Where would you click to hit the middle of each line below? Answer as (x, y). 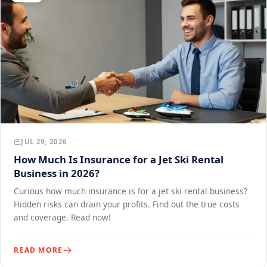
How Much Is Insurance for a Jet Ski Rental (119, 159)
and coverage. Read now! (63, 217)
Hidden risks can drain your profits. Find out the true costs (127, 204)
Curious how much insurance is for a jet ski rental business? (131, 191)
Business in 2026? (57, 173)
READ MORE (38, 250)
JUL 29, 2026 (44, 141)
